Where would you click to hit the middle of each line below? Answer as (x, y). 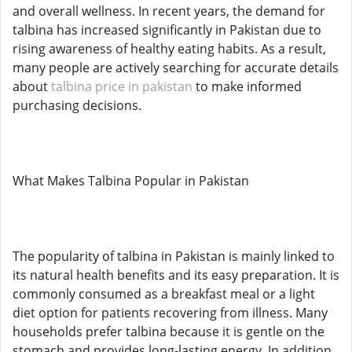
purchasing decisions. (77, 105)
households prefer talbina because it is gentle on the (169, 332)
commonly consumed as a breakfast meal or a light (164, 294)
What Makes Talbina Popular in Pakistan (131, 181)
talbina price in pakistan (122, 86)
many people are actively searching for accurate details (176, 68)
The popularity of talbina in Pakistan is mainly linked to (174, 256)
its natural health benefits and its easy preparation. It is (176, 275)
